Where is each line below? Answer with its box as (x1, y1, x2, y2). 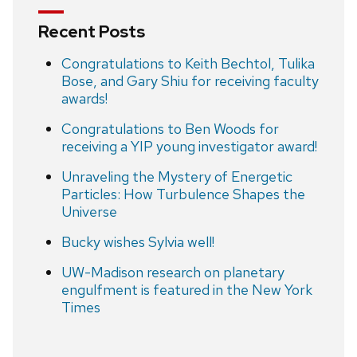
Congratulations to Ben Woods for (61, 119, 279, 138)
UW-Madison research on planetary (61, 262, 284, 281)
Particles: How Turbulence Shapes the (61, 184, 305, 203)
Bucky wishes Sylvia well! (61, 232, 214, 251)
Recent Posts (38, 20, 145, 42)
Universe (61, 202, 117, 221)
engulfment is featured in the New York (61, 280, 312, 299)
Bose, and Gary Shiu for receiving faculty (61, 71, 319, 90)
